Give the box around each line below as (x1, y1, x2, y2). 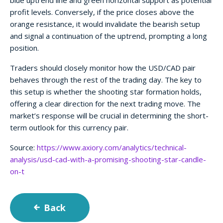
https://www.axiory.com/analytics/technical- (37, 142, 187, 153)
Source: (10, 142, 37, 153)
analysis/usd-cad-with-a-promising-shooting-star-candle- (10, 154, 206, 165)
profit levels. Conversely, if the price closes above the (10, 7, 194, 17)
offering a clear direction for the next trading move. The (10, 99, 201, 109)
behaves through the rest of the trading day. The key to (10, 75, 202, 85)
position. (10, 43, 39, 53)
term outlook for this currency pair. (10, 122, 128, 133)
